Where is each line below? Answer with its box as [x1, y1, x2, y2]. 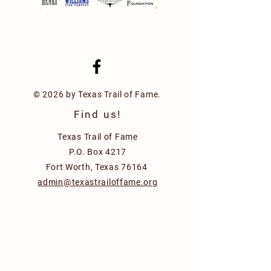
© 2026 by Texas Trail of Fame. [33, 90, 161, 99]
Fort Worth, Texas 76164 [45, 162, 150, 172]
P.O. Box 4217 [68, 147, 127, 157]
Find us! [74, 108, 122, 120]
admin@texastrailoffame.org [38, 177, 158, 187]
